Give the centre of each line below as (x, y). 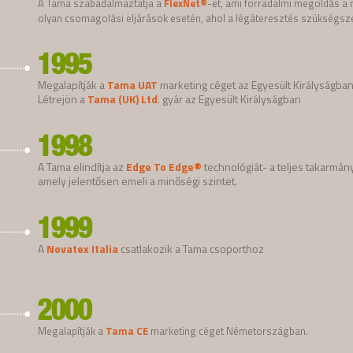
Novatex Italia (82, 248)
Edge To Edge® (164, 166)
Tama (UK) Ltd (123, 98)
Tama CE (127, 331)
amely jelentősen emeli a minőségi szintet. (137, 180)
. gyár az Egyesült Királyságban (229, 98)
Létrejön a (63, 98)
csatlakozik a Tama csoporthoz (191, 248)
